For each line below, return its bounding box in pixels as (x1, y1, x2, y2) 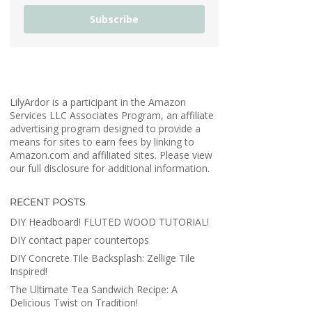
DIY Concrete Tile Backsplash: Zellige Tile (9, 251, 195, 265)
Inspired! (9, 265, 47, 278)
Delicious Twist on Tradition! (9, 296, 138, 309)
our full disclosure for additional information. (9, 162, 210, 175)
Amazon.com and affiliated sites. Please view (9, 148, 212, 162)
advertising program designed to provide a (9, 122, 201, 135)
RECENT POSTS (9, 196, 86, 208)
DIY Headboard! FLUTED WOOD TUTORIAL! (9, 215, 209, 228)
